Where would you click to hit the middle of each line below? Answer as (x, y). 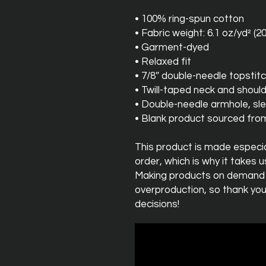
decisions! (157, 204)
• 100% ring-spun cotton (189, 19)
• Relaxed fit (163, 62)
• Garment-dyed (172, 47)
